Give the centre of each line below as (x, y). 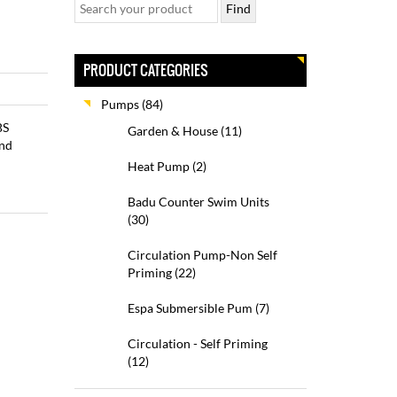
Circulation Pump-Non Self (202, 255)
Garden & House (172, 131)
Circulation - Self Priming (197, 343)
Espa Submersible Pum (190, 308)
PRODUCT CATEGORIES (145, 70)
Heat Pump (158, 166)
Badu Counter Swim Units (198, 202)
